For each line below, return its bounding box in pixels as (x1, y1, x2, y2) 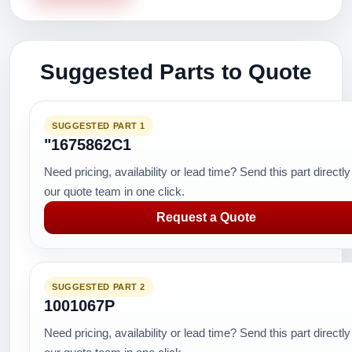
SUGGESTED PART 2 (52, 282, 145, 291)
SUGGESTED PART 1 (52, 121, 145, 130)
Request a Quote (156, 211, 256, 224)
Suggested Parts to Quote (40, 60, 312, 84)
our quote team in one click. (44, 185, 185, 198)
